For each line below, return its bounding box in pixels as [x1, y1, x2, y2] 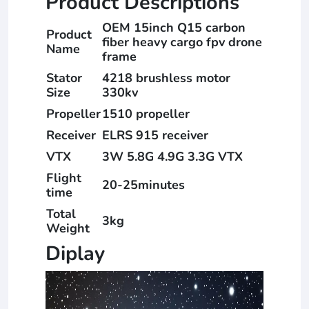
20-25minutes [102, 176, 185, 193]
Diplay [46, 239, 105, 267]
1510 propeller [102, 105, 190, 122]
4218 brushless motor [102, 69, 230, 86]
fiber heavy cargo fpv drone [102, 33, 262, 50]
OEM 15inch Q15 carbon [102, 19, 246, 36]
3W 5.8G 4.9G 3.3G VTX [102, 148, 243, 165]
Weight [46, 219, 90, 237]
